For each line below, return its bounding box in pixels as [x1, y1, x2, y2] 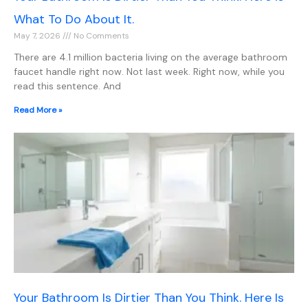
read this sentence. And [14, 80, 121, 93]
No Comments [71, 30, 129, 42]
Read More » [14, 104, 62, 116]
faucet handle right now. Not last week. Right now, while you [14, 65, 285, 78]
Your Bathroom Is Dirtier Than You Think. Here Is [14, 289, 284, 307]
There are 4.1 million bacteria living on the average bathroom [14, 51, 287, 64]
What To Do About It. [14, 11, 134, 28]
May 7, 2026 [14, 30, 63, 42]
